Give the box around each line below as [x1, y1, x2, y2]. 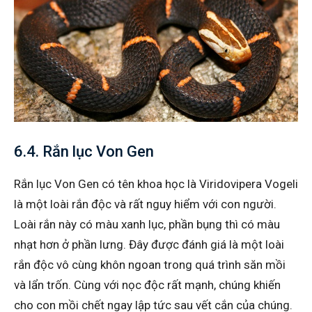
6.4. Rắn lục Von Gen [14, 142, 154, 160]
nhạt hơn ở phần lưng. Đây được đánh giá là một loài [14, 237, 284, 251]
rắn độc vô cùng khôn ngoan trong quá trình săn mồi [14, 257, 286, 272]
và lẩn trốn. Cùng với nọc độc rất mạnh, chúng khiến [14, 277, 281, 292]
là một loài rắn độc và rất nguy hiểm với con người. [14, 196, 276, 211]
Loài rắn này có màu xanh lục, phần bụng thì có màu [14, 217, 280, 231]
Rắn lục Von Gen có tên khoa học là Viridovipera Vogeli [14, 176, 298, 191]
